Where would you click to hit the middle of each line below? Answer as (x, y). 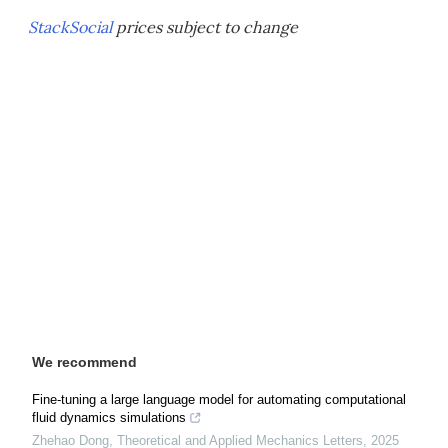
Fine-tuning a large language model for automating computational (219, 399)
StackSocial (70, 27)
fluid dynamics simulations (109, 417)
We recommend (84, 362)
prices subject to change (205, 27)
